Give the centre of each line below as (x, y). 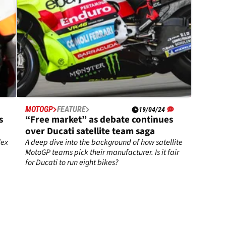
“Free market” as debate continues (99, 120)
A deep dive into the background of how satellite (104, 143)
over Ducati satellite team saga (90, 132)
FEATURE (72, 109)
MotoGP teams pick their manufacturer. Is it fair (102, 153)
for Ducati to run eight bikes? (72, 163)
